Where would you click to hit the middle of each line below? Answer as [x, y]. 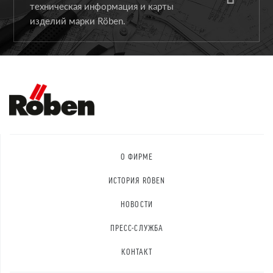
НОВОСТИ [137, 204]
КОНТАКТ [137, 251]
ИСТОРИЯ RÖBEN [137, 180]
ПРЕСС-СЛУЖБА [137, 227]
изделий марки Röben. [78, 21]
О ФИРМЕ [137, 156]
